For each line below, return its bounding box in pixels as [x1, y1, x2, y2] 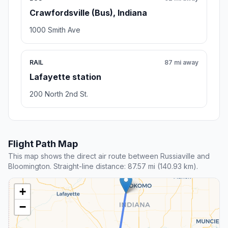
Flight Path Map [8, 138, 78, 149]
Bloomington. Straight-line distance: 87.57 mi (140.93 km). [8, 161, 198, 170]
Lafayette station [30, 71, 101, 82]
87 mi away [164, 58, 198, 66]
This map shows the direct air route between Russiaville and [8, 151, 210, 160]
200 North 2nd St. [30, 89, 88, 98]
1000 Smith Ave [30, 25, 80, 34]
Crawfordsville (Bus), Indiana [30, 7, 147, 18]
